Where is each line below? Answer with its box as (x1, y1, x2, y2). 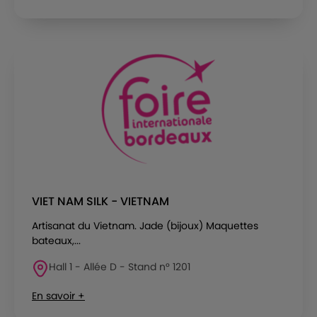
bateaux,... (32, 233, 81, 248)
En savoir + (32, 288, 85, 303)
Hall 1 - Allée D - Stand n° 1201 (49, 259, 190, 274)
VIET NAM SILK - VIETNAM (32, 192, 169, 209)
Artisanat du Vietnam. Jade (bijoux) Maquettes (32, 218, 258, 233)
